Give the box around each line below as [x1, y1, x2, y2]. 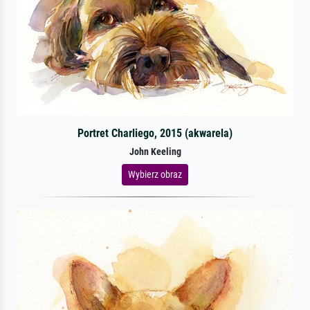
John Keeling [129, 145, 181, 158]
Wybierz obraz [128, 168, 182, 180]
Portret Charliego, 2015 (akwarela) [77, 126, 232, 140]
